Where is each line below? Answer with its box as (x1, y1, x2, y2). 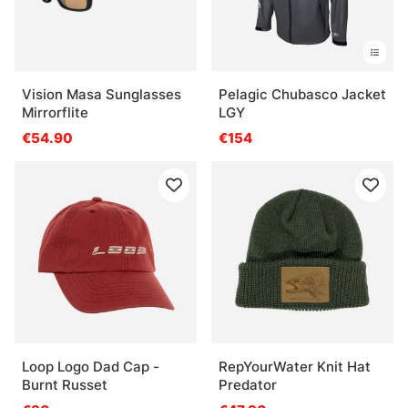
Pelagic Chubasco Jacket (219, 86, 386, 104)
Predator (219, 376, 277, 394)
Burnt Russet (22, 376, 107, 394)
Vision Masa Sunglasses (22, 86, 181, 104)
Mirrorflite (22, 104, 88, 122)
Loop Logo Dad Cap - (22, 358, 159, 376)
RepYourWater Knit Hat (219, 358, 371, 376)
